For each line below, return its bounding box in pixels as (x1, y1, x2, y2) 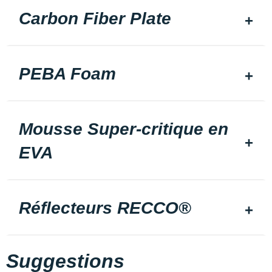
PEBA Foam (19, 64, 116, 83)
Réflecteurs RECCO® (19, 199, 191, 217)
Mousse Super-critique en (19, 120, 228, 138)
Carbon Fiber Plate (19, 9, 171, 28)
